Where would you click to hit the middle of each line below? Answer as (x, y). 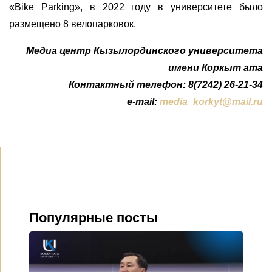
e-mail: (142, 102)
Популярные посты (93, 218)
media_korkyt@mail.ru (211, 102)
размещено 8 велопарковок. (73, 24)
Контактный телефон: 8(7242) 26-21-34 (166, 85)
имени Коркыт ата (216, 68)
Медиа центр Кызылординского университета (144, 51)
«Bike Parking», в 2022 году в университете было (136, 7)
